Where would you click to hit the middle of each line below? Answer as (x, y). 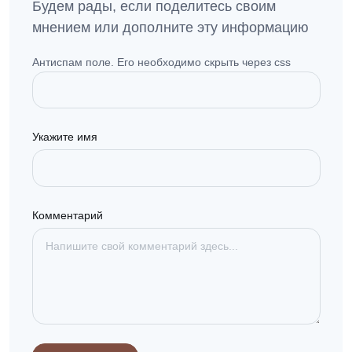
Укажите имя (64, 137)
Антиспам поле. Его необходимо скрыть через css (161, 62)
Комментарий (67, 215)
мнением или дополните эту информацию (170, 27)
